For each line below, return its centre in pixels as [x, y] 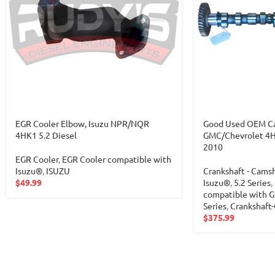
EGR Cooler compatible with [117, 159]
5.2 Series [252, 182]
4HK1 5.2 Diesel [46, 135]
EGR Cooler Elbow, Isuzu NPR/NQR [82, 123]
